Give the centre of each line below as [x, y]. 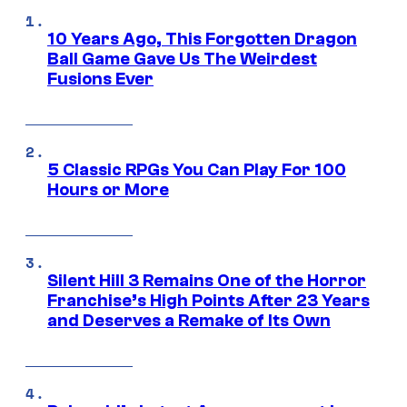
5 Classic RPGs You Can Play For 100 [197, 170]
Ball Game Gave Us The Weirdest [182, 60]
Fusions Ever [100, 79]
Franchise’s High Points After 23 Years [208, 301]
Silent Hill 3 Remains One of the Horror [207, 281]
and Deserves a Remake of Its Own [189, 321]
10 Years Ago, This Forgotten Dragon [202, 40]
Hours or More [108, 190]
